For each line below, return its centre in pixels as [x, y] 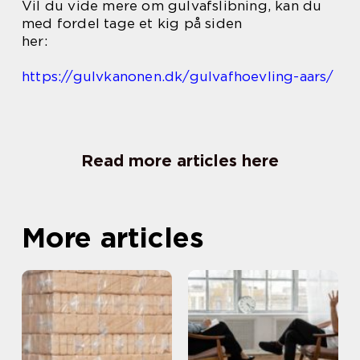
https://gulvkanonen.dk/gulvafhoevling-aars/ [178, 76]
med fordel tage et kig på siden [132, 23]
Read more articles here [180, 160]
